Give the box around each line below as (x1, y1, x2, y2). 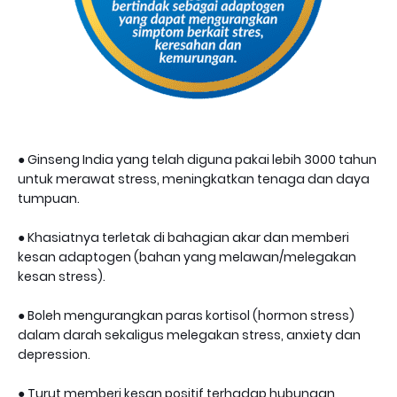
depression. (18, 346, 90, 364)
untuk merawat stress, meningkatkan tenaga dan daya (18, 170, 370, 189)
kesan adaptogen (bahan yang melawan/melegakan (18, 248, 356, 267)
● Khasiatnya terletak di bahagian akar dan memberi (18, 229, 349, 247)
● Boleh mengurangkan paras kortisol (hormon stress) (18, 307, 354, 325)
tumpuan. (18, 190, 80, 208)
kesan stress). (18, 268, 105, 286)
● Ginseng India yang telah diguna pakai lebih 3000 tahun (18, 151, 377, 169)
